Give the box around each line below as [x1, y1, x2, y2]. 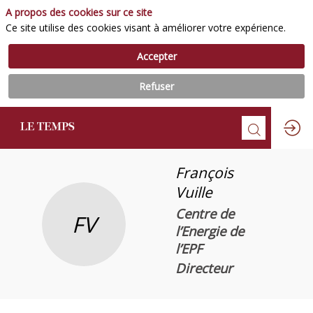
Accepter [136, 49, 177, 63]
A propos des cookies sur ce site [6, 6, 152, 19]
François [175, 162, 233, 182]
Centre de [175, 204, 234, 222]
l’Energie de [175, 221, 244, 240]
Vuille [175, 182, 212, 202]
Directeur [175, 259, 233, 277]
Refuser [139, 79, 174, 93]
